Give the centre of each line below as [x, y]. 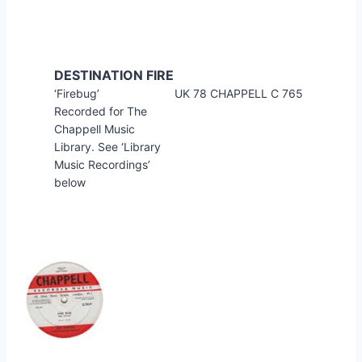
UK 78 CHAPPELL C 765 [239, 93]
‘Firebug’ [77, 93]
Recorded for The [101, 111]
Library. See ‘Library [107, 146]
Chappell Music [95, 128]
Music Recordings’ [102, 164]
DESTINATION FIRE [114, 75]
